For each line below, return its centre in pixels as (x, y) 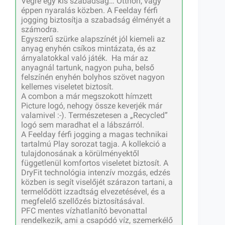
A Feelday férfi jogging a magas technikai (94, 135)
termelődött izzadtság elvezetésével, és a (93, 192)
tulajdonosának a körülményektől (80, 154)
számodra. (40, 30)
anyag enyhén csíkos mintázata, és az (88, 49)
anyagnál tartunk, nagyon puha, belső (88, 68)
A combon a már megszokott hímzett (87, 96)
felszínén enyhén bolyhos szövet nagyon (93, 77)
